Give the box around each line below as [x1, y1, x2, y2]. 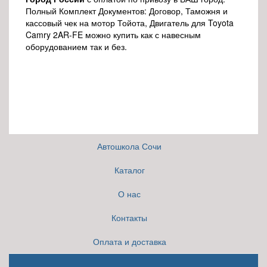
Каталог [114, 164, 145, 176]
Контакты [111, 212, 147, 224]
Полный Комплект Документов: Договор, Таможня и [26, 4, 228, 17]
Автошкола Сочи [97, 140, 162, 153]
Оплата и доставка [92, 235, 166, 248]
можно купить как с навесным [85, 28, 201, 41]
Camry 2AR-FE [26, 28, 83, 41]
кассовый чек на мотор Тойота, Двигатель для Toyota [26, 16, 234, 29]
